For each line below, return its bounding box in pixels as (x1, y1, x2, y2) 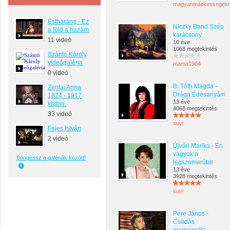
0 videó (48, 69, 68, 76)
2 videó (48, 135, 68, 142)
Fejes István (48, 125, 81, 132)
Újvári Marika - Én (173, 142, 223, 149)
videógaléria (48, 59, 83, 66)
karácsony (173, 31, 202, 39)
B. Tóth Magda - (173, 83, 217, 90)
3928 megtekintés (173, 173, 217, 179)
